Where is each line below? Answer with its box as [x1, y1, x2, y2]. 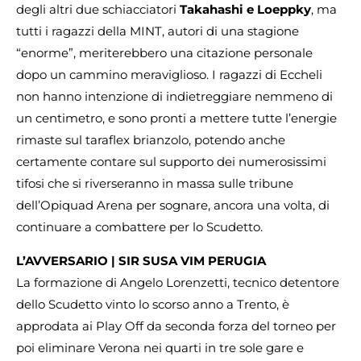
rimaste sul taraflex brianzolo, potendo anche [16, 132, 285, 148]
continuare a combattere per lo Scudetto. [16, 219, 263, 235]
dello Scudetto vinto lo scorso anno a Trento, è [16, 296, 289, 312]
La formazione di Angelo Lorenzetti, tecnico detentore [16, 274, 339, 290]
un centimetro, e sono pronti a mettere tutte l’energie [16, 110, 337, 127]
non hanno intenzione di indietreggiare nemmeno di [16, 89, 333, 105]
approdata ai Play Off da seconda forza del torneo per [16, 317, 336, 334]
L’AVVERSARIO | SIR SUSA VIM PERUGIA [16, 252, 266, 268]
